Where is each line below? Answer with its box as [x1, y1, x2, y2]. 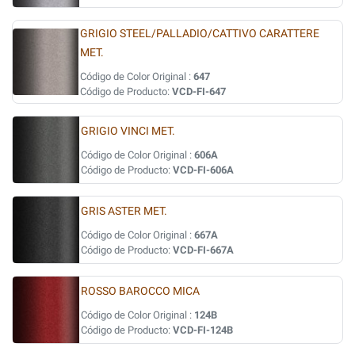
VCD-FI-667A [173, 244, 234, 256]
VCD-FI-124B [173, 324, 233, 336]
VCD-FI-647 [171, 86, 226, 97]
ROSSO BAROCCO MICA [81, 284, 200, 298]
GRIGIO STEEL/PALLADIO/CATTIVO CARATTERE [79, 27, 319, 40]
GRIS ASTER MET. [81, 204, 167, 218]
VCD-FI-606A [173, 164, 234, 176]
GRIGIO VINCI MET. [81, 124, 175, 138]
